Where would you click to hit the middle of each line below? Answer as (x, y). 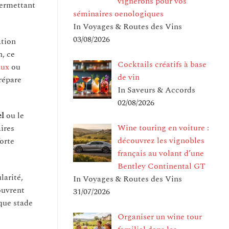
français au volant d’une (161, 153)
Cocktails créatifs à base (162, 64)
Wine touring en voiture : (163, 128)
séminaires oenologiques (118, 14)
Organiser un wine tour (160, 216)
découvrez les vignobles (161, 140)
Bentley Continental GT (162, 166)
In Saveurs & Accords (156, 90)
